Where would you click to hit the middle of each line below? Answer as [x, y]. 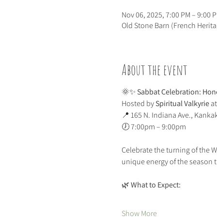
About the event [154, 70]
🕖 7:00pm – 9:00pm [154, 127]
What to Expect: [155, 185]
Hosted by [138, 103]
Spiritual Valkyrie [182, 103]
